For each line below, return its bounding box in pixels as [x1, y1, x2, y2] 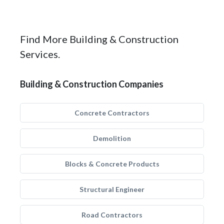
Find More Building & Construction [20, 33, 178, 45]
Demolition [93, 134, 131, 142]
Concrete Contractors [74, 108, 149, 117]
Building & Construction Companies [20, 78, 163, 89]
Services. [20, 48, 60, 60]
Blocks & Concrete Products [64, 159, 159, 168]
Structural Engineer [79, 185, 144, 193]
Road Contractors [81, 210, 142, 219]
